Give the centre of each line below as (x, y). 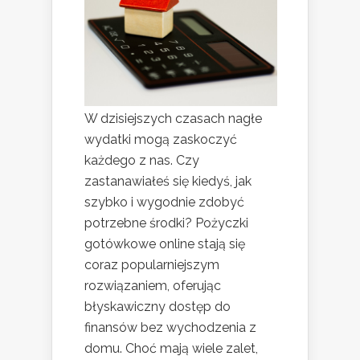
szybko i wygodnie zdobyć (164, 202)
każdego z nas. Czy (142, 161)
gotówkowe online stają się (165, 244)
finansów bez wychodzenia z (170, 328)
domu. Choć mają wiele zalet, (171, 349)
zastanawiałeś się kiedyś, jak (168, 182)
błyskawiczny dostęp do (157, 307)
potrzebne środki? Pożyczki (166, 223)
